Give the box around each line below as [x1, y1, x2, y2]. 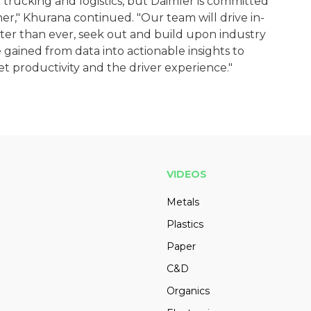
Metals [167, 196, 199, 209]
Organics [167, 285, 210, 298]
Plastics [167, 218, 203, 231]
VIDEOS [167, 168, 207, 181]
